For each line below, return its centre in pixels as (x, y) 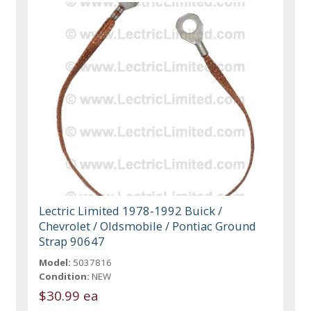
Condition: (65, 277)
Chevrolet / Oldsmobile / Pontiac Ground (148, 226)
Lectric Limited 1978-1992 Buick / (131, 211)
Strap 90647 (72, 242)
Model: (55, 263)
